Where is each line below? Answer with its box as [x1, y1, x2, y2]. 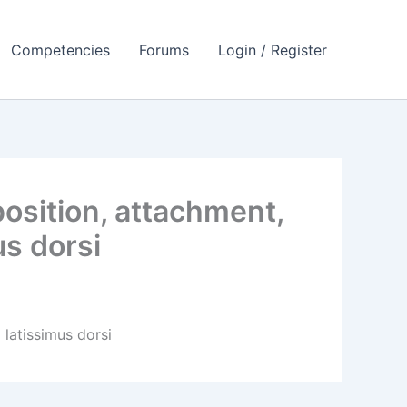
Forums [139, 40, 189, 59]
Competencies [11, 40, 110, 59]
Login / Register [218, 40, 327, 59]
